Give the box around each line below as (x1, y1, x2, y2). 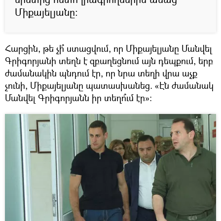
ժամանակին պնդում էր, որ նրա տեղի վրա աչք (5, 67, 197, 79)
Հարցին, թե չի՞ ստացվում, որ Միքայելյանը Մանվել (5, 42, 212, 54)
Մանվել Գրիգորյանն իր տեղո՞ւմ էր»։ (5, 91, 152, 104)
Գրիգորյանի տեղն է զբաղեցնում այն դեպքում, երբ (5, 54, 213, 67)
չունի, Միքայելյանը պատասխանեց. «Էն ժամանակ (5, 79, 214, 91)
